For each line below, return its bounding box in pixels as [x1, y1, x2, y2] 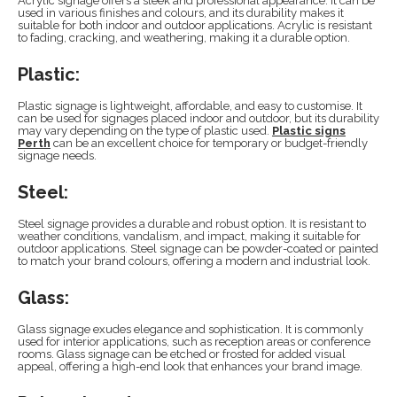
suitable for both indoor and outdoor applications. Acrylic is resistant [18, 19, 372, 32]
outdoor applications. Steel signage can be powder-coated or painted [18, 242, 378, 255]
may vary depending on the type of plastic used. [18, 124, 272, 137]
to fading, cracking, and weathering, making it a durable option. [18, 31, 350, 44]
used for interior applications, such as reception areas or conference [18, 335, 370, 348]
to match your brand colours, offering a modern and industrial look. [18, 254, 370, 268]
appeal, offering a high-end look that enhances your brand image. [18, 360, 362, 373]
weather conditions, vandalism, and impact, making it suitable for [18, 230, 361, 243]
